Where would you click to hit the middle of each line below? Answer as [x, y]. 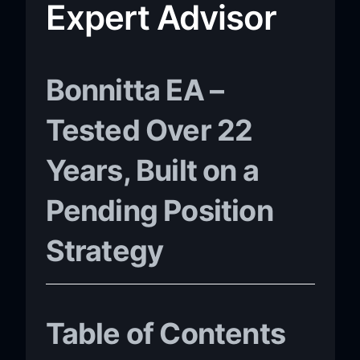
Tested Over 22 [149, 130]
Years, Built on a [152, 170]
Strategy [104, 250]
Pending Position [159, 210]
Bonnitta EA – [135, 90]
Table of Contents [166, 333]
